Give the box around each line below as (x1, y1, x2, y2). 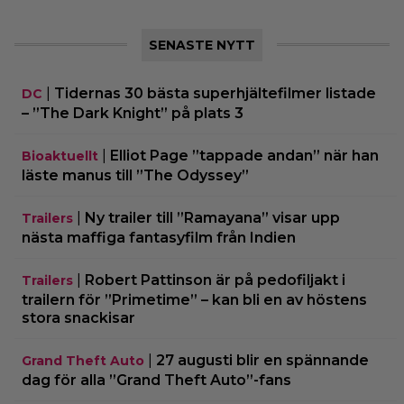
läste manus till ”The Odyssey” (22, 166, 249, 184)
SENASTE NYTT (149, 36, 255, 53)
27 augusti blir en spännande (156, 351, 369, 369)
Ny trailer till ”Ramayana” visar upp (85, 208, 340, 226)
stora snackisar (22, 308, 135, 326)
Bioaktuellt (22, 147, 98, 164)
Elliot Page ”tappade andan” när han (110, 146, 379, 164)
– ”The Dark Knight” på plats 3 (22, 104, 243, 122)
